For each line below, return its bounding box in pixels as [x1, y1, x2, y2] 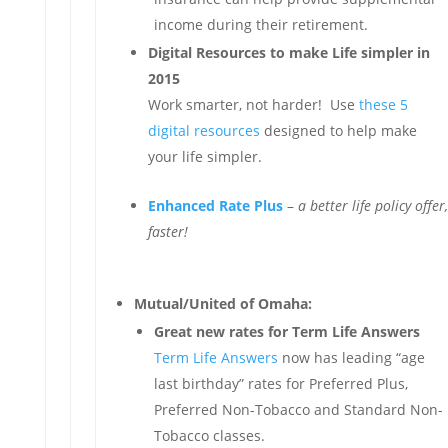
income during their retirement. [153, 15, 368, 34]
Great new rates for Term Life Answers [153, 322, 420, 341]
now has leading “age [277, 348, 425, 367]
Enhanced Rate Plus [147, 196, 283, 215]
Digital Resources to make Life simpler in [147, 43, 430, 62]
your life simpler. [147, 147, 262, 166]
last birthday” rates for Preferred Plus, [153, 374, 408, 393]
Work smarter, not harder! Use [147, 95, 359, 114]
